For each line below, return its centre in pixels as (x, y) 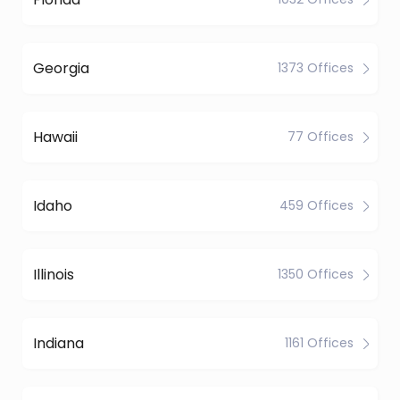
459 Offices (317, 205)
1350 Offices (316, 274)
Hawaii (55, 137)
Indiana (58, 343)
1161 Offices (319, 343)
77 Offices (321, 137)
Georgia (61, 68)
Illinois (54, 274)
